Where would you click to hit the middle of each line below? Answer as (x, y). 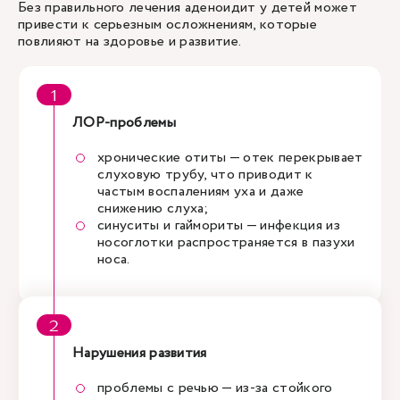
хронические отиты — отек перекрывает (230, 158)
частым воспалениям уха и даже (201, 192)
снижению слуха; (155, 208)
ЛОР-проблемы (124, 123)
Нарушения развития (140, 353)
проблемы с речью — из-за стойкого (215, 388)
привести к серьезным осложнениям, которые (168, 25)
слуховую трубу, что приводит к (205, 175)
